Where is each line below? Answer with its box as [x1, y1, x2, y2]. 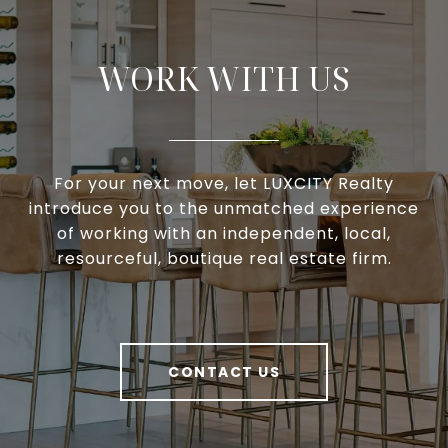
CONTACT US [168, 362, 280, 383]
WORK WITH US [97, 57, 351, 101]
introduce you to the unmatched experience [29, 197, 419, 221]
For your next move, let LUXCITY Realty [54, 172, 394, 196]
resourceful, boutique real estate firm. [56, 247, 392, 271]
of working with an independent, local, [57, 222, 391, 246]
